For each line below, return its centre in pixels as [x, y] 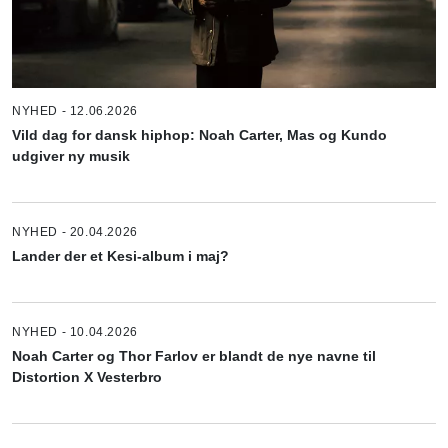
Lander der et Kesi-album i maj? [120, 255]
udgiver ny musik [71, 155]
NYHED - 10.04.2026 [75, 331]
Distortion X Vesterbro [87, 376]
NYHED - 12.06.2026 [75, 110]
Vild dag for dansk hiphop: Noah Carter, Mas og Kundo [199, 134]
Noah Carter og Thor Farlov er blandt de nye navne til [194, 355]
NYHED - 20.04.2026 [75, 231]
